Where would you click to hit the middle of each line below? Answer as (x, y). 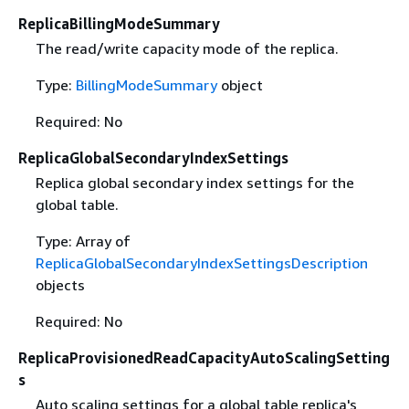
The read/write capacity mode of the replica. (187, 48)
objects (60, 284)
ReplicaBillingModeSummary (119, 23)
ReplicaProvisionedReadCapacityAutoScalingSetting (204, 357)
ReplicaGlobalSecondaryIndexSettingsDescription (201, 262)
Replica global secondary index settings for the (194, 182)
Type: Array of (83, 241)
